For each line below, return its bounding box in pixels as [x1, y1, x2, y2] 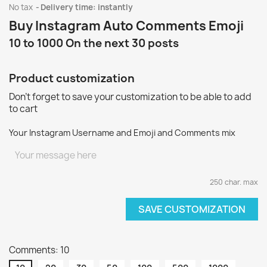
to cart [9, 103, 38, 115]
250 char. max [210, 177, 258, 187]
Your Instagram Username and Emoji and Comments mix [9, 127, 235, 138]
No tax [9, 2, 35, 13]
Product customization [9, 71, 135, 86]
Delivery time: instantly [41, 2, 133, 13]
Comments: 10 [9, 244, 70, 256]
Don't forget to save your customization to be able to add [9, 91, 252, 103]
